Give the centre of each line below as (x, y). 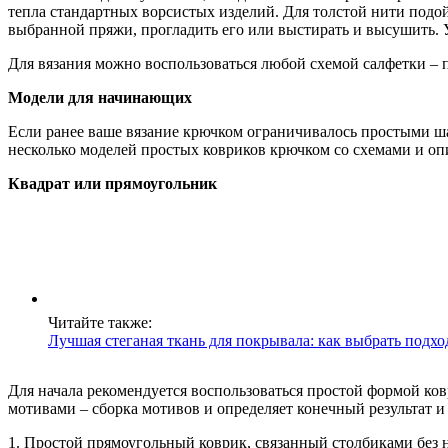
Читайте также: (100, 322)
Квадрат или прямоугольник (112, 183)
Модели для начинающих (100, 97)
